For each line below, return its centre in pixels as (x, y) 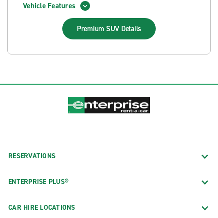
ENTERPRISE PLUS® (38, 182)
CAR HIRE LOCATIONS (42, 207)
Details (131, 29)
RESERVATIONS (32, 156)
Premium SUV (99, 29)
